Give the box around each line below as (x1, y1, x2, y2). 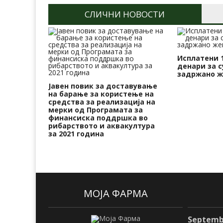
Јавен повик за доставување (48, 81, 157, 91)
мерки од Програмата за (48, 105, 143, 115)
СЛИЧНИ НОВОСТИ (85, 8, 165, 20)
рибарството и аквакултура (48, 121, 155, 131)
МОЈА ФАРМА (83, 187, 148, 201)
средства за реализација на (48, 97, 155, 107)
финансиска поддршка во (48, 113, 148, 123)
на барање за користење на (48, 89, 154, 99)
